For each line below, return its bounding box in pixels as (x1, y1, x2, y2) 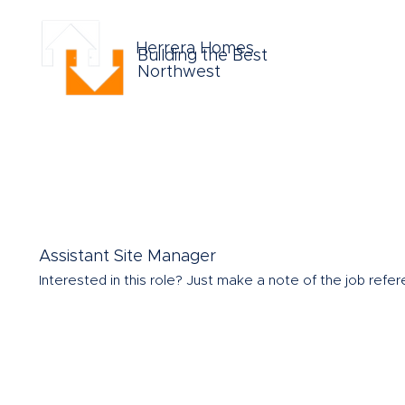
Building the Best (137, 47, 268, 64)
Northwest (137, 63, 221, 80)
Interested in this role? (39, 273, 186, 287)
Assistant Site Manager (39, 248, 216, 265)
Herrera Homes (136, 40, 255, 57)
